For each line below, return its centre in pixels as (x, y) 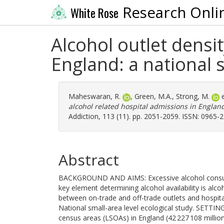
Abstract (89, 160)
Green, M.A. (153, 96)
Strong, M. (193, 96)
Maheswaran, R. (94, 96)
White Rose (94, 13)
